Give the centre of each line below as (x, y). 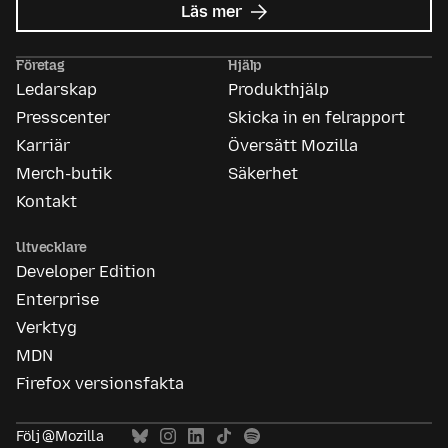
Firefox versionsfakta (100, 384)
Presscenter (63, 118)
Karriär (43, 146)
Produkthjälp (278, 90)
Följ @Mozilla (60, 437)
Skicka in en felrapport (316, 118)
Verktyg (46, 328)
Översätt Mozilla (293, 146)
